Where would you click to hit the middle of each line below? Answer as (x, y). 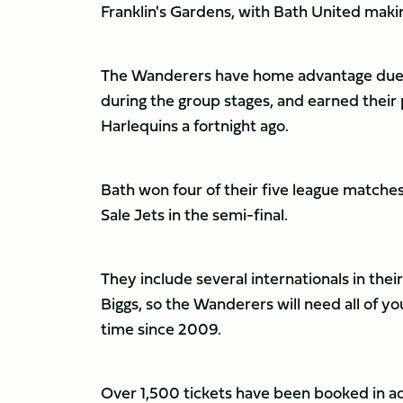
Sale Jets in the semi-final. (194, 215)
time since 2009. (161, 329)
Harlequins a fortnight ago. (195, 125)
